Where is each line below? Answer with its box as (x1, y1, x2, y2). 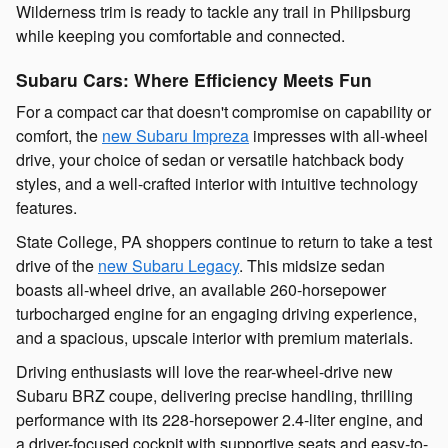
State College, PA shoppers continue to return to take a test (16, 230, 432, 254)
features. (16, 196, 77, 220)
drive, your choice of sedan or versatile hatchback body (16, 148, 404, 172)
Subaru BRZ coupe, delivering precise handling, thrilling (16, 384, 413, 408)
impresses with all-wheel (249, 124, 428, 148)
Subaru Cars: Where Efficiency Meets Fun (16, 66, 372, 92)
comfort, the (16, 124, 102, 148)
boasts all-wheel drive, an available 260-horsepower (16, 278, 386, 302)
